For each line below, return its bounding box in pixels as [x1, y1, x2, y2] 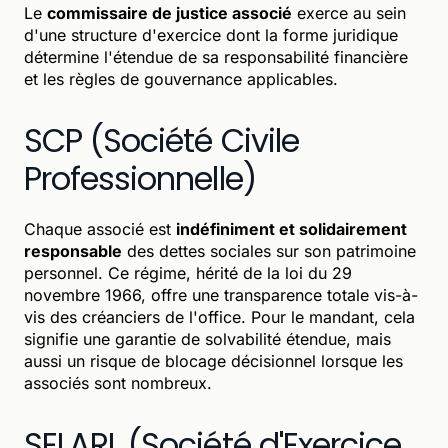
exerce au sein [292, 2, 406, 23]
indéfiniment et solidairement [176, 218, 407, 239]
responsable [24, 240, 122, 261]
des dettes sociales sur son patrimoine [122, 240, 416, 261]
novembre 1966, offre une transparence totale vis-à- [24, 284, 418, 305]
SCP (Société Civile [24, 117, 299, 163]
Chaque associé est [24, 218, 176, 239]
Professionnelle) [24, 155, 256, 201]
